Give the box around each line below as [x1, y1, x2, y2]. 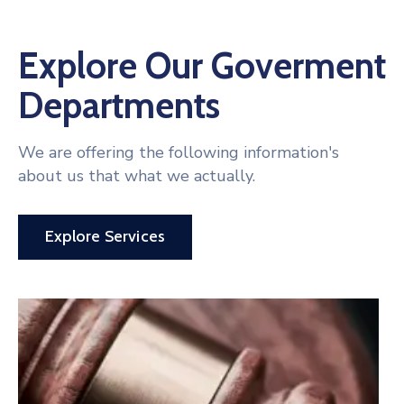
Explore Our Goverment [18, 42, 386, 87]
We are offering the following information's [18, 141, 339, 163]
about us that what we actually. [18, 164, 255, 187]
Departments [18, 82, 220, 127]
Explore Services [45, 225, 166, 246]
